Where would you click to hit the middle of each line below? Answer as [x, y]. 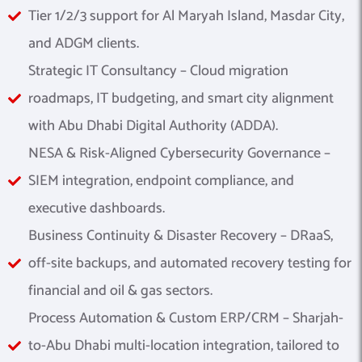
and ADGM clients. [84, 44]
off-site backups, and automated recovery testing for [190, 264]
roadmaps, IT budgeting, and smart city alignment [181, 99]
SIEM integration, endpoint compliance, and [161, 181]
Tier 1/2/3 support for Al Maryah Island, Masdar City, [186, 17]
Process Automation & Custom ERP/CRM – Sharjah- [186, 319]
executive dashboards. [97, 209]
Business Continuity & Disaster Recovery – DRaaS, [181, 236]
